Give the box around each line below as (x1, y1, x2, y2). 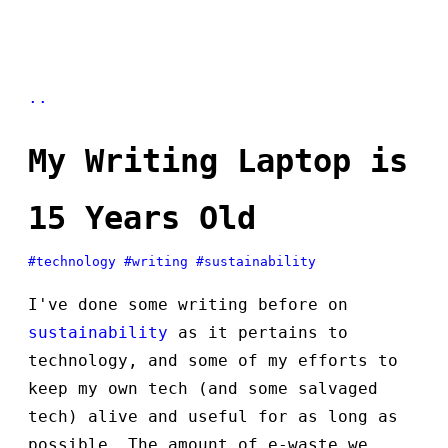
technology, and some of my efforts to (28, 351, 398, 371)
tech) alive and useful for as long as (28, 407, 398, 427)
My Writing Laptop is (28, 142, 408, 181)
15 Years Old (28, 199, 256, 238)
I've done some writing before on (28, 295, 348, 315)
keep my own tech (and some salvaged (28, 379, 378, 399)
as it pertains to (168, 323, 348, 343)
